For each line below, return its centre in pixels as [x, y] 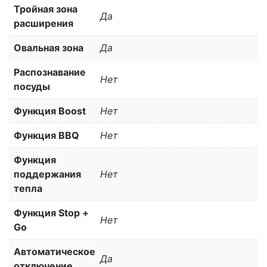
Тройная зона [46, 9]
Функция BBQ [46, 135]
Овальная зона [49, 47]
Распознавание [50, 72]
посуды [32, 86]
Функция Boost [50, 111]
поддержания [47, 174]
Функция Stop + [51, 212]
